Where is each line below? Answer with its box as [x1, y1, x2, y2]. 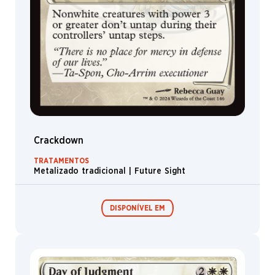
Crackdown [34, 135, 83, 145]
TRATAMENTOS [34, 157, 89, 165]
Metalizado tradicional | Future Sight [34, 166, 185, 176]
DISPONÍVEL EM [110, 204, 165, 212]
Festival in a [155, 257, 194, 266]
